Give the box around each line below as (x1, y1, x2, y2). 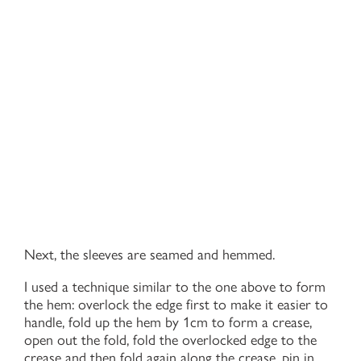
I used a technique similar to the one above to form (24, 277, 326, 296)
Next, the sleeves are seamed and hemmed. (24, 245, 275, 263)
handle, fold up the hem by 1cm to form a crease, (24, 313, 312, 331)
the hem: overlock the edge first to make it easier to (24, 295, 328, 313)
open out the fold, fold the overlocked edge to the (24, 330, 317, 349)
